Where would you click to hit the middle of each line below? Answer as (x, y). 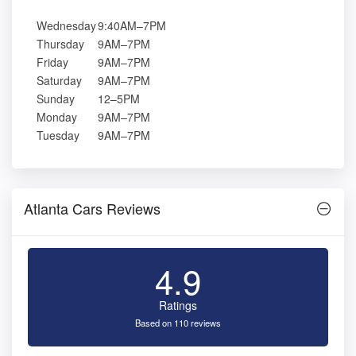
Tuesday (58, 135)
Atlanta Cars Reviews (92, 209)
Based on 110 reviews (178, 323)
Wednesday (66, 26)
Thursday (60, 44)
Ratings (178, 306)
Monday (57, 117)
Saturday (59, 81)
